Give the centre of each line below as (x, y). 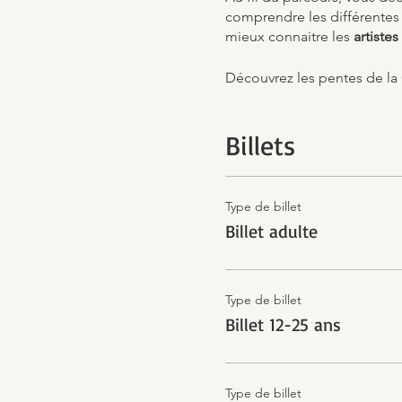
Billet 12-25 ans (283, 324)
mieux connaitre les (289, 36)
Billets (260, 145)
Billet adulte (271, 231)
